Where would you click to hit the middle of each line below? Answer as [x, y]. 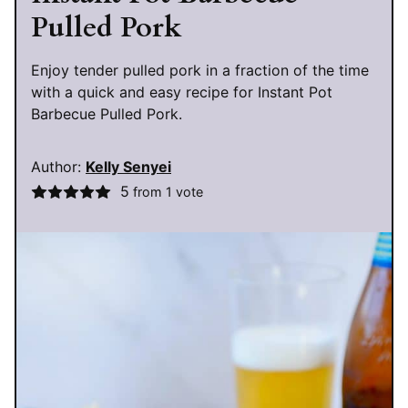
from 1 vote [166, 192]
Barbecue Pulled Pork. [107, 114]
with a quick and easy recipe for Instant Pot [182, 92]
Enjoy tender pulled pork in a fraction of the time [200, 71]
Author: [58, 167]
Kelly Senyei [128, 167]
